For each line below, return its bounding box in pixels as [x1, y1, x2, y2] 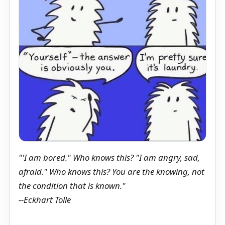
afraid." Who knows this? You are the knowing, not [19, 166, 204, 178]
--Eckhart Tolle [19, 194, 71, 206]
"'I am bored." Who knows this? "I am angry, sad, [19, 152, 200, 164]
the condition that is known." [19, 180, 126, 192]
